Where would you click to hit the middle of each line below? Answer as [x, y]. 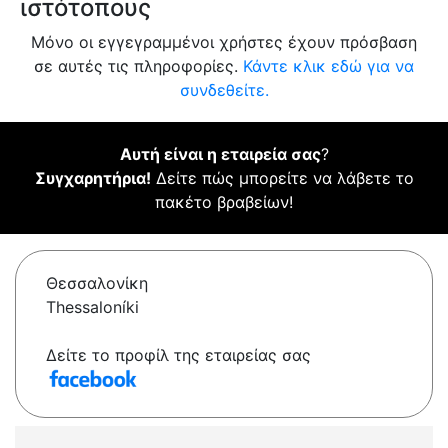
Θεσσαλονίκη [97, 283]
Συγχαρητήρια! [92, 178]
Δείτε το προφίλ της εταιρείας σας [178, 355]
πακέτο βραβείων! [224, 202]
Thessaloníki [92, 307]
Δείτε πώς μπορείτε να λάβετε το [282, 178]
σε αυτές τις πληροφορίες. [138, 66]
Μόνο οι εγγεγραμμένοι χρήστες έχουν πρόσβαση [224, 42]
